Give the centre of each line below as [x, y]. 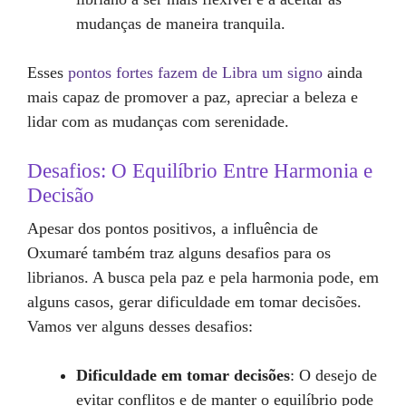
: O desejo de [333, 375]
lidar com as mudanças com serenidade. [158, 121]
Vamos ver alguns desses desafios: [140, 326]
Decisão [61, 195]
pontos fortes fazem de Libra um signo [195, 72]
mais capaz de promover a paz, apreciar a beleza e [193, 97]
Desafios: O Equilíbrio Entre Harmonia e [200, 171]
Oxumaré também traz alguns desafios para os [179, 253]
